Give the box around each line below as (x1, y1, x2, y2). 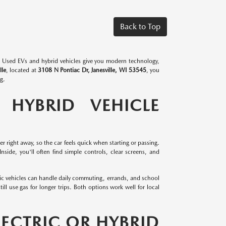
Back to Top (120, 22, 160, 31)
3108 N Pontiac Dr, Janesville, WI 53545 (38, 67, 146, 74)
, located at (6, 67, 38, 74)
